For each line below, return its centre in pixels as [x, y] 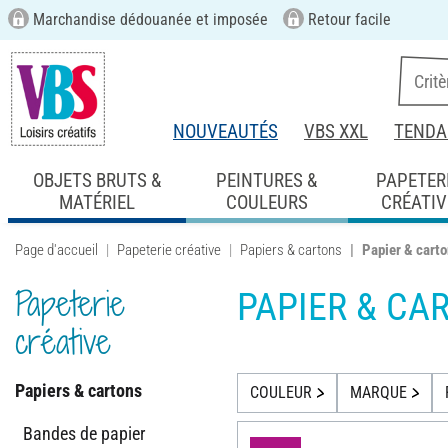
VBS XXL [336, 131]
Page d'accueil [56, 249]
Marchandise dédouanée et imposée [148, 19]
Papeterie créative [169, 249]
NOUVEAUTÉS [225, 131]
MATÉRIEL [97, 202]
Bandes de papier [84, 433]
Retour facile [347, 19]
